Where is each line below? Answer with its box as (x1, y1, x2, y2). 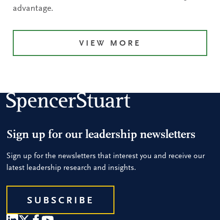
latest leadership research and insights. (6, 164, 137, 172)
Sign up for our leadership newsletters (6, 129, 196, 141)
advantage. (13, 4, 54, 13)
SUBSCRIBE (27, 195, 94, 206)
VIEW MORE (79, 39, 141, 48)
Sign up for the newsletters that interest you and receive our (6, 152, 205, 160)
